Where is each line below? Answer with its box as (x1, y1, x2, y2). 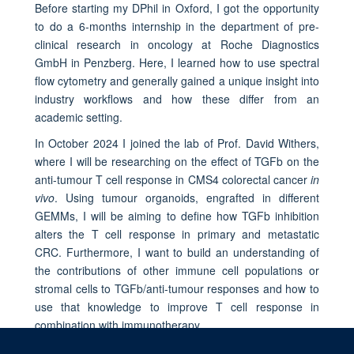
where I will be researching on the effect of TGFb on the (34, 153, 319, 169)
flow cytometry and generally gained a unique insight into (34, 72, 319, 88)
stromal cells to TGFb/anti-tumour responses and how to (34, 280, 319, 296)
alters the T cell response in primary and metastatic (34, 225, 319, 242)
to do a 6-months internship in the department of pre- (34, 17, 319, 34)
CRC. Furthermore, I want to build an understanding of (34, 243, 319, 260)
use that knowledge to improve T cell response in (34, 298, 319, 314)
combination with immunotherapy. (34, 316, 202, 333)
